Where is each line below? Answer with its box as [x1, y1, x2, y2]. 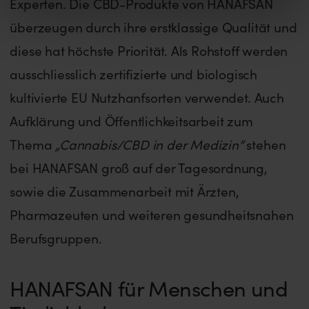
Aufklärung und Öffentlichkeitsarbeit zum [10, 111, 253, 130]
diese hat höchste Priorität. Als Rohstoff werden [10, 41, 288, 59]
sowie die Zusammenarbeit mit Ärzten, [10, 181, 239, 200]
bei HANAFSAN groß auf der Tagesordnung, [10, 158, 268, 177]
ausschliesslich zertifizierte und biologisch [10, 64, 257, 83]
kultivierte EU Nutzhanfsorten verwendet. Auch [10, 88, 284, 106]
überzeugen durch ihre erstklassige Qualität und [10, 17, 297, 36]
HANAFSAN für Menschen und [10, 274, 288, 303]
